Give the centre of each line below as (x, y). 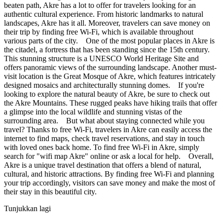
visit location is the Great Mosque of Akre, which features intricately (110, 76)
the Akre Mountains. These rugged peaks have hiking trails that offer (110, 103)
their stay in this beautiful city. (50, 191)
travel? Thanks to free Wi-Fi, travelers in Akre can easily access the (108, 129)
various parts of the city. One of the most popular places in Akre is (109, 40)
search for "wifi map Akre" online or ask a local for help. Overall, (109, 156)
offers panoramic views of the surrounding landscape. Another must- (110, 67)
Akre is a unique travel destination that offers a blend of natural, (103, 165)
